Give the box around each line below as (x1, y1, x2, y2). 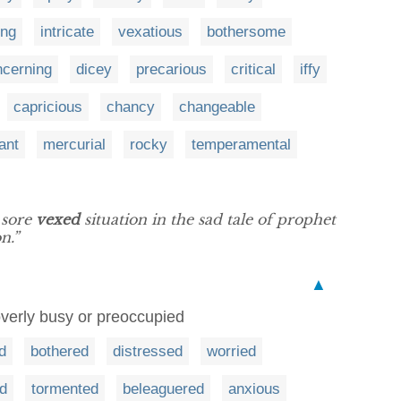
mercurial (43, 135, 106, 153)
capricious (13, 98, 82, 115)
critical (231, 60, 276, 78)
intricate (40, 22, 94, 40)
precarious (136, 60, 207, 78)
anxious (228, 380, 280, 397)
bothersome (207, 22, 286, 40)
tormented (31, 380, 98, 397)
